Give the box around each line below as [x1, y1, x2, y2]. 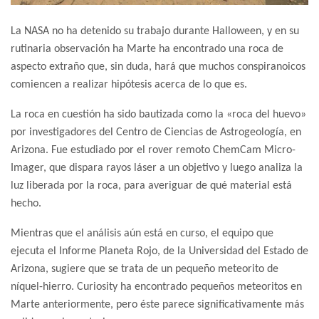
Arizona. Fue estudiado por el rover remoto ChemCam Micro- [11, 145, 296, 157]
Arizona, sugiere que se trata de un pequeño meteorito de [11, 263, 278, 276]
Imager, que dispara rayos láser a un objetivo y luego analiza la [11, 162, 303, 174]
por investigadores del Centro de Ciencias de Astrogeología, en [11, 127, 301, 139]
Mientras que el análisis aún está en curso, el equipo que [11, 228, 273, 240]
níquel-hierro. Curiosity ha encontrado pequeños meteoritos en [11, 281, 302, 293]
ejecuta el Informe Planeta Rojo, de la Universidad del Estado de [11, 246, 308, 258]
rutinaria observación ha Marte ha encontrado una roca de [11, 43, 283, 56]
